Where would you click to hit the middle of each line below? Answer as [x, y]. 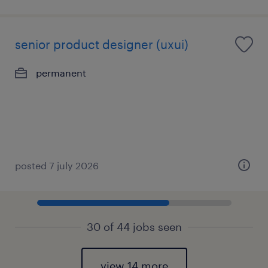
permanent [61, 73]
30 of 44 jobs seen [134, 227]
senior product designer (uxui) [102, 44]
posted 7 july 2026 [57, 165]
